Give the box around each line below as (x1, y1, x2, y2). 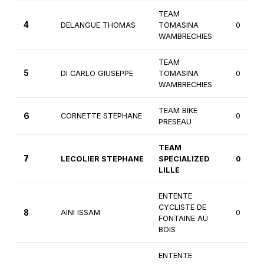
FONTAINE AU (158, 214, 208, 223)
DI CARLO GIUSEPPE (60, 69, 133, 78)
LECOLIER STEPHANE (60, 154, 144, 164)
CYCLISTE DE (158, 203, 206, 212)
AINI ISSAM (60, 208, 100, 217)
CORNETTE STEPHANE (60, 111, 142, 121)
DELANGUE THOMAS (60, 21, 136, 30)
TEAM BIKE (158, 106, 197, 115)
